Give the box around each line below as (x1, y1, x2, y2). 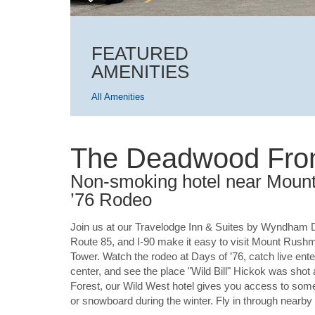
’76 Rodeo (70, 189, 152, 210)
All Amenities (91, 91, 145, 102)
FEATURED (91, 43, 188, 64)
